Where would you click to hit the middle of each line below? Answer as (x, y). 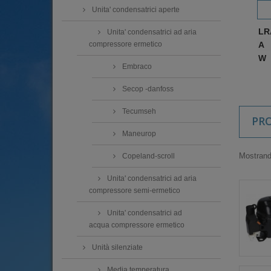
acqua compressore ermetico (137, 225)
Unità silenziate (116, 248)
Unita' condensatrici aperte (135, 10)
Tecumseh (138, 112)
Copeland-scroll (148, 156)
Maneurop (138, 134)
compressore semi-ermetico (135, 191)
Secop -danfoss (147, 89)
